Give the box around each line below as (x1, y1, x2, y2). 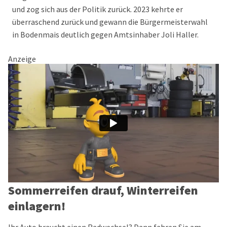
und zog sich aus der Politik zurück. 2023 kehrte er (12, 4, 183, 14)
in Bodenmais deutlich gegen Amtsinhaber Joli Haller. (12, 29, 199, 40)
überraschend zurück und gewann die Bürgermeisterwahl (12, 17, 208, 27)
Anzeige (8, 54, 36, 64)
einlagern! (8, 198, 65, 214)
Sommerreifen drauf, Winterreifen (8, 182, 198, 198)
